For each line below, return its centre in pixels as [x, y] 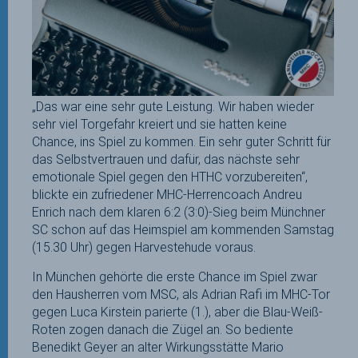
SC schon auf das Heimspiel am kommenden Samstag [183, 229]
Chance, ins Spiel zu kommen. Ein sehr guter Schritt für [181, 141]
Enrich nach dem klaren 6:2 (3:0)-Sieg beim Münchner [179, 212]
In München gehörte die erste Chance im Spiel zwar [175, 276]
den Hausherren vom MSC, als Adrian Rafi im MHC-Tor [181, 294]
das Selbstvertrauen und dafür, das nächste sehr [166, 159]
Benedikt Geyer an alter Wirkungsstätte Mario [158, 347]
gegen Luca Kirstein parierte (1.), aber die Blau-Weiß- [177, 312]
